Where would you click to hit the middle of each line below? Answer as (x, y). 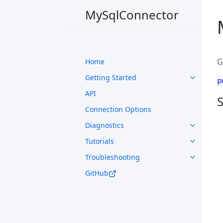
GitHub (97, 173)
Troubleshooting (112, 157)
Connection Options (118, 109)
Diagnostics (105, 125)
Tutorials (100, 141)
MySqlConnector (132, 14)
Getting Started (111, 77)
